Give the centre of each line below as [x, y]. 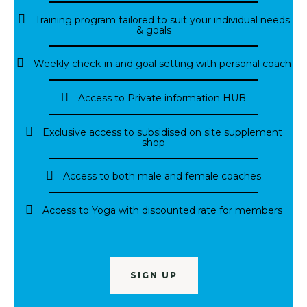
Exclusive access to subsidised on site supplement [162, 132]
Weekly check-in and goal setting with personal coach [162, 63]
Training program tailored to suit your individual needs [162, 20]
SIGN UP [153, 275]
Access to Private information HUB [162, 98]
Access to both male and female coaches [162, 176]
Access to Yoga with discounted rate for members [162, 210]
